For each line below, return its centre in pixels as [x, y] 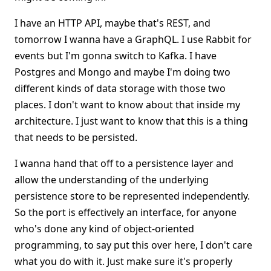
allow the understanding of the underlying [112, 180]
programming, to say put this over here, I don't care [133, 245]
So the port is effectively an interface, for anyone [126, 212]
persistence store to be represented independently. [132, 196]
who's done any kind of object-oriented [104, 229]
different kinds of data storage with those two [120, 88]
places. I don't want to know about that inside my [127, 105]
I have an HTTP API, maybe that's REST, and [113, 23]
